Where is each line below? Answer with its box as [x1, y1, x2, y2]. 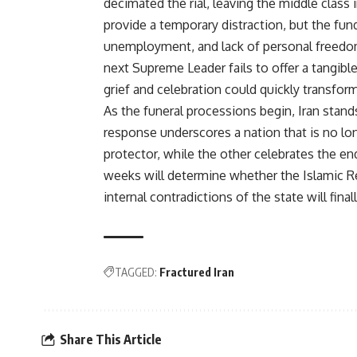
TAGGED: [115, 265, 157, 280]
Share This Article [60, 331, 162, 347]
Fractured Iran [159, 265, 234, 280]
